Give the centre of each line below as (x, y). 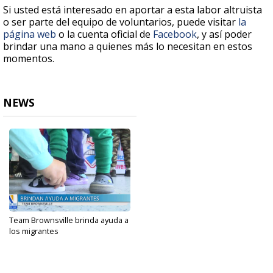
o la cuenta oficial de (105, 34)
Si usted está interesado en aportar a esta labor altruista (133, 10)
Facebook (175, 34)
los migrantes (34, 231)
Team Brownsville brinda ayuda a (69, 220)
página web (30, 34)
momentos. (31, 59)
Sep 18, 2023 (29, 241)
